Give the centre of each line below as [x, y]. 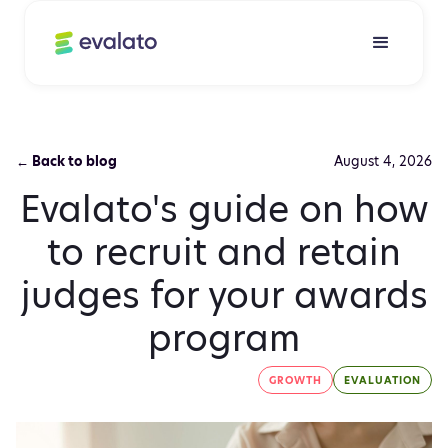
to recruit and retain [224, 252]
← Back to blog [66, 161]
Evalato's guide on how [224, 209]
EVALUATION [382, 380]
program [224, 338]
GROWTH [295, 380]
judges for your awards [224, 295]
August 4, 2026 [383, 161]
